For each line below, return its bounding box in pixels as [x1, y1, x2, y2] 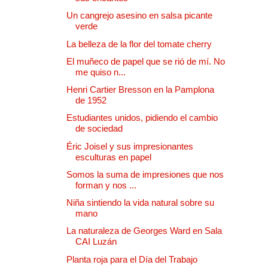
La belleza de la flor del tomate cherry [66, 38, 212, 49]
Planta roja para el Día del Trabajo [66, 254, 197, 264]
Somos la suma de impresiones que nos [66, 169, 224, 179]
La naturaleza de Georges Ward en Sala [66, 226, 222, 236]
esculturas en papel [75, 151, 151, 162]
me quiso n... [75, 66, 126, 77]
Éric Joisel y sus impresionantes [66, 141, 193, 151]
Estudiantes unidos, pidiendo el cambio [66, 112, 218, 123]
